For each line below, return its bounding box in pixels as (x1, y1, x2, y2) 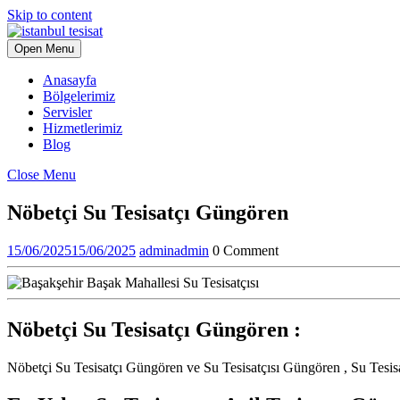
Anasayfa (43, 72, 96, 87)
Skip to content (7, 7, 92, 22)
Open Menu (14, 42, 74, 55)
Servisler (43, 104, 92, 120)
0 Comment (212, 242, 279, 258)
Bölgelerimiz (43, 88, 115, 104)
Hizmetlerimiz (43, 121, 122, 136)
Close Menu (7, 167, 76, 182)
